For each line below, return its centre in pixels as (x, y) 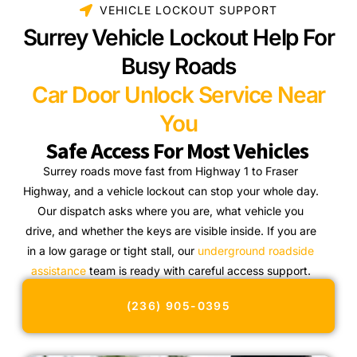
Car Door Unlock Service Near (178, 94)
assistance (58, 270)
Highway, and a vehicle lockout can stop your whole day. (171, 190)
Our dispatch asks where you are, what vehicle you (171, 210)
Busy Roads (178, 66)
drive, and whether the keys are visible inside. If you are (171, 230)
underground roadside (256, 250)
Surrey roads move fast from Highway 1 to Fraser (171, 171)
